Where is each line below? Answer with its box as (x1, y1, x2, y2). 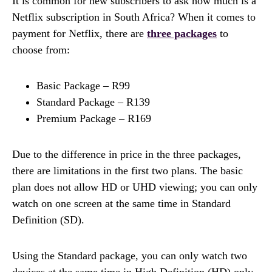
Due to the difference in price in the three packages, (12, 148, 241, 160)
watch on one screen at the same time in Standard (12, 197, 231, 209)
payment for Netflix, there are (12, 27, 147, 39)
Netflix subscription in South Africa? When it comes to (12, 10, 256, 23)
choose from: (12, 43, 70, 56)
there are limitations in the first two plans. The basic (12, 164, 243, 177)
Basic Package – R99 (36, 79, 130, 92)
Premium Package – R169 (36, 112, 151, 124)
